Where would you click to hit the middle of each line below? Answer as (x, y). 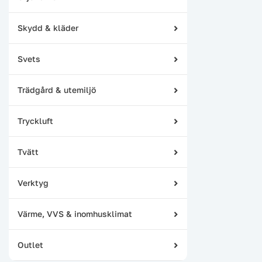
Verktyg (33, 183)
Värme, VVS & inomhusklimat (75, 214)
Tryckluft (35, 121)
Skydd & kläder (48, 28)
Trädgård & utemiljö (57, 90)
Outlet (30, 245)
